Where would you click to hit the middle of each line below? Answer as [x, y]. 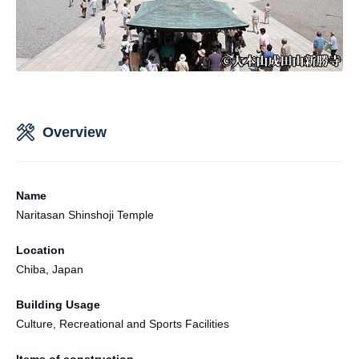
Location [40, 250]
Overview [75, 132]
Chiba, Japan [50, 269]
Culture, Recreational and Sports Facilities [123, 323]
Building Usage [58, 304]
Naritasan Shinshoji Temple [85, 214]
